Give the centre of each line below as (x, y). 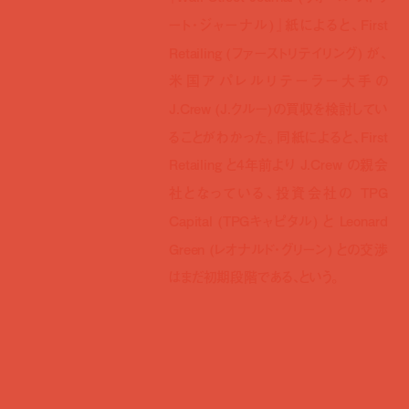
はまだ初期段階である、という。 (255, 277)
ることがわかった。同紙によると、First (278, 137)
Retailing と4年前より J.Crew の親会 (278, 165)
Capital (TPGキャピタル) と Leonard (278, 221)
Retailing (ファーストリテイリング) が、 (278, 52)
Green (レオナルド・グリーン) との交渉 (278, 249)
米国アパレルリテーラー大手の (278, 81)
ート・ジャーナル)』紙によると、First (278, 25)
